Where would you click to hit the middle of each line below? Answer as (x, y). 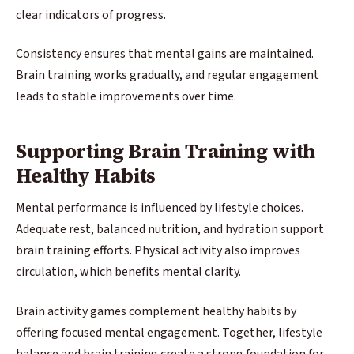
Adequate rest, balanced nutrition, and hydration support (170, 230)
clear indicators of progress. (91, 15)
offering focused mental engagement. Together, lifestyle (169, 332)
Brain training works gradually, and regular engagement (168, 75)
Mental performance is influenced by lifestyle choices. (160, 208)
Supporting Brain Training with (166, 151)
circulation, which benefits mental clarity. (128, 272)
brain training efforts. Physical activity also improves (158, 251)
